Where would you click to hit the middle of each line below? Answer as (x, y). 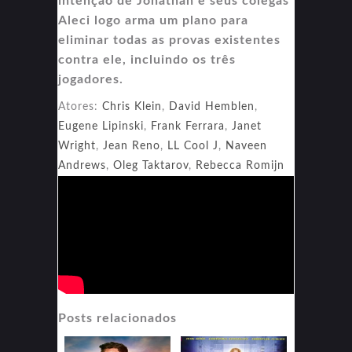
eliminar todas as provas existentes (169, 40)
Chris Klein (132, 106)
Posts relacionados (117, 318)
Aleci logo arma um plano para (153, 20)
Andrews (82, 165)
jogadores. (91, 79)
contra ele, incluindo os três (147, 59)
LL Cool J (193, 146)
